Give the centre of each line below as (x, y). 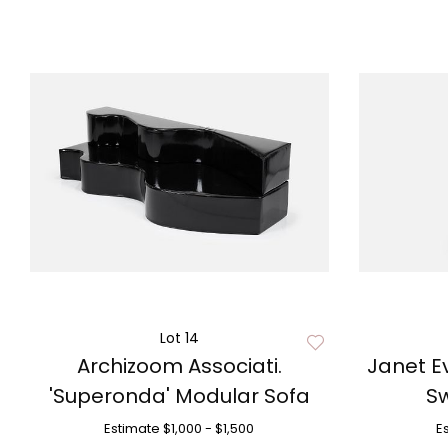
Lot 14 (179, 338)
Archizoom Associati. (179, 366)
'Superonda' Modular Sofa (179, 396)
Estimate (132, 428)
